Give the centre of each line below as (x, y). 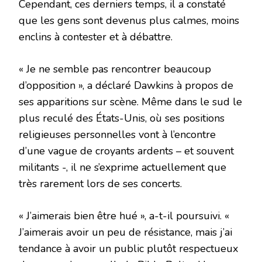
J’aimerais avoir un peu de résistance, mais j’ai (125, 232)
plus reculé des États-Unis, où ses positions (122, 118)
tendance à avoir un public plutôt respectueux (128, 248)
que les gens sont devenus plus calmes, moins (129, 20)
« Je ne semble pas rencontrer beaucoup (115, 69)
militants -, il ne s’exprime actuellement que (123, 167)
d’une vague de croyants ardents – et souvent (126, 151)
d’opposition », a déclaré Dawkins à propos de (126, 85)
